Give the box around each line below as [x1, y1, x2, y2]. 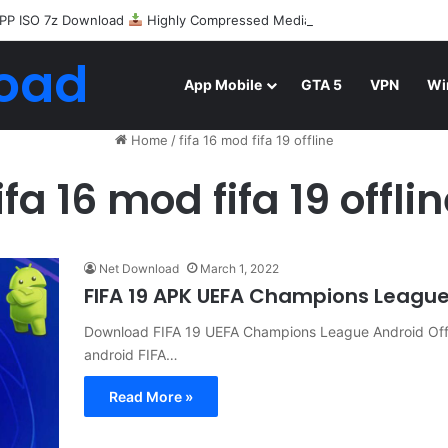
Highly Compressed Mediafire [142, 12, 332, 28]
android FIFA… [84, 346, 178, 363]
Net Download [99, 261, 179, 276]
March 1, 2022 [200, 261, 279, 276]
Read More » [109, 388, 193, 405]
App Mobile [184, 76, 262, 93]
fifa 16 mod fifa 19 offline [178, 132, 334, 148]
